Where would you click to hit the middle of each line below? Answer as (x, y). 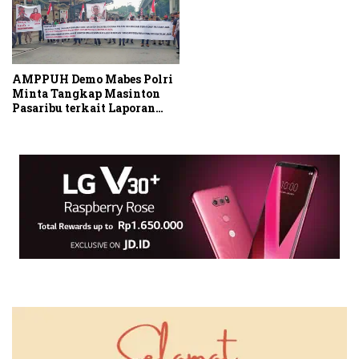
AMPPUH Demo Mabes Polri (93, 79)
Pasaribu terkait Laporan (84, 108)
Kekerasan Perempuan (77, 123)
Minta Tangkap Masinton (86, 94)
